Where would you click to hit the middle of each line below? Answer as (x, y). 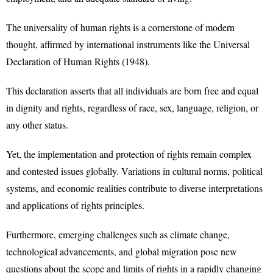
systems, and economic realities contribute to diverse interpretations (134, 188)
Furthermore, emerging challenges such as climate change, (118, 234)
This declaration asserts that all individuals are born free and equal (132, 90)
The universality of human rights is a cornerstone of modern (120, 27)
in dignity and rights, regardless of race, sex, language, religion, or (132, 108)
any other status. (37, 125)
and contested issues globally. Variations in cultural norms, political (134, 171)
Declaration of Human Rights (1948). (78, 61)
